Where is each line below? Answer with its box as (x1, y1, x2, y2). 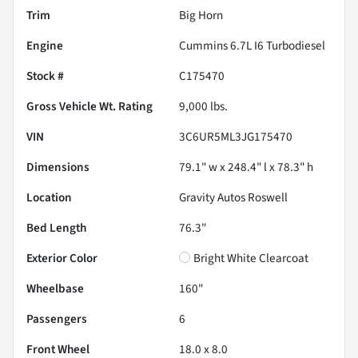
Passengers (26, 309, 87, 328)
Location (26, 188, 72, 206)
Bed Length (26, 218, 86, 237)
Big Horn (179, 6, 223, 24)
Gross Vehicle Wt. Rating (26, 97, 153, 115)
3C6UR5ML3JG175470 (179, 127, 292, 145)
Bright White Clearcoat (193, 249, 308, 267)
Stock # (26, 66, 64, 85)
